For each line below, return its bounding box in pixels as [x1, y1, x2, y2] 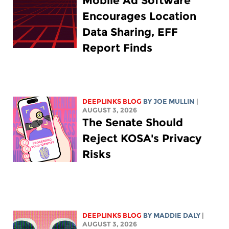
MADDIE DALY [153, 212, 201, 220]
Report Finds [82, 41, 153, 55]
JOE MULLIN [153, 98, 195, 106]
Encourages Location [82, 10, 197, 23]
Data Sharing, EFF [82, 26, 178, 39]
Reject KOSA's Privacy [82, 132, 202, 145]
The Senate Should [82, 116, 184, 129]
